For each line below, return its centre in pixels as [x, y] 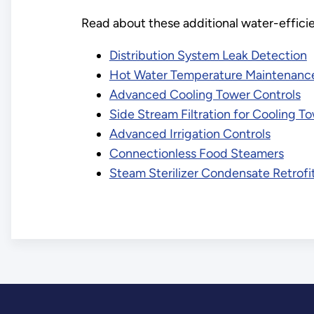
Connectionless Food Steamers [196, 154]
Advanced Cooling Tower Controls [205, 95]
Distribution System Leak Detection [208, 56]
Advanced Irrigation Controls [190, 134]
